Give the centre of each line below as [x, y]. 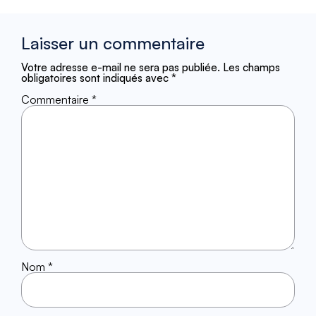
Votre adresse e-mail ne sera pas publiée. [121, 68]
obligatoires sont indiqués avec [96, 78]
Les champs [251, 68]
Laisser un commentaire [113, 43]
